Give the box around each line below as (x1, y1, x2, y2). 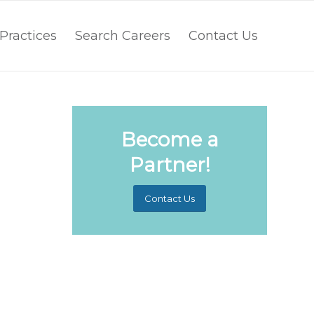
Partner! (129, 153, 210, 177)
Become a (121, 128, 219, 151)
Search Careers (75, 28, 170, 43)
